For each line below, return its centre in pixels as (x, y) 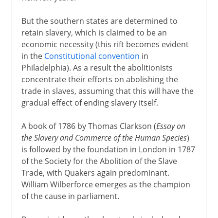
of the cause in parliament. (70, 196)
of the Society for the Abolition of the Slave (99, 161)
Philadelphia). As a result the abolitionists (97, 67)
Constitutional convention (92, 56)
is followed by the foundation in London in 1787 (108, 149)
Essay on (171, 126)
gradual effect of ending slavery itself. (90, 102)
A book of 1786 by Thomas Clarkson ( (89, 126)
